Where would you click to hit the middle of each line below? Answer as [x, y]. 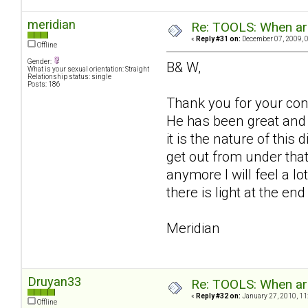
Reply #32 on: [218, 296]
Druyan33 [54, 282]
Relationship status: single [69, 77]
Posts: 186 [44, 85]
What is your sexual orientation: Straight [88, 69]
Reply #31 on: [218, 39]
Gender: [40, 62]
